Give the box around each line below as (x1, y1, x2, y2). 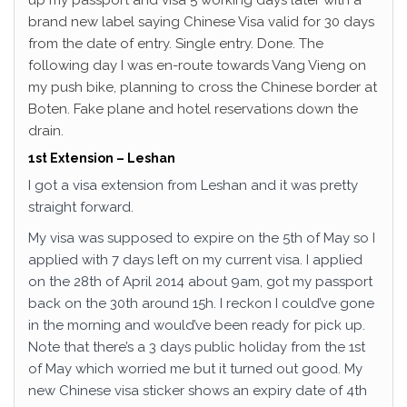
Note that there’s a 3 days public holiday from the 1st (28, 339, 365, 355)
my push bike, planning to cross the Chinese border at (28, 79, 377, 95)
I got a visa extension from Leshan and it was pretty (28, 177, 358, 194)
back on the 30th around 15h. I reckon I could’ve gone (28, 295, 374, 312)
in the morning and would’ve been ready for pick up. (28, 317, 365, 333)
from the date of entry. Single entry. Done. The (28, 35, 323, 52)
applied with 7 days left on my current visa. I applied (28, 252, 362, 268)
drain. (28, 123, 64, 139)
